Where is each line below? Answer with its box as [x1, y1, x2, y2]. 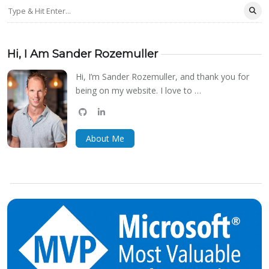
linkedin [97, 105, 127, 117]
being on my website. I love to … [76, 84, 202, 96]
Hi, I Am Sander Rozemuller [7, 47, 158, 61]
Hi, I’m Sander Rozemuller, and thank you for [76, 70, 250, 82]
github [78, 105, 103, 117]
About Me [86, 132, 125, 144]
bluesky [115, 105, 145, 117]
